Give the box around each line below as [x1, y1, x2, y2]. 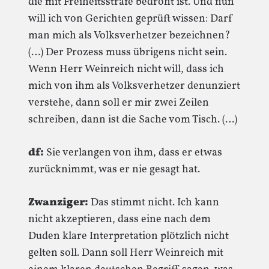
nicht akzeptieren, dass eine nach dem [28, 212, 211, 227]
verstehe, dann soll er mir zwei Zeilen [28, 95, 209, 110]
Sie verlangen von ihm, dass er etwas [44, 145, 222, 160]
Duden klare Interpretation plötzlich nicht [28, 229, 229, 244]
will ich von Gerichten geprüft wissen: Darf [28, 11, 233, 26]
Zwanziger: [28, 195, 88, 210]
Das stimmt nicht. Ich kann [88, 195, 219, 210]
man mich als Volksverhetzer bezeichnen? [28, 28, 231, 43]
